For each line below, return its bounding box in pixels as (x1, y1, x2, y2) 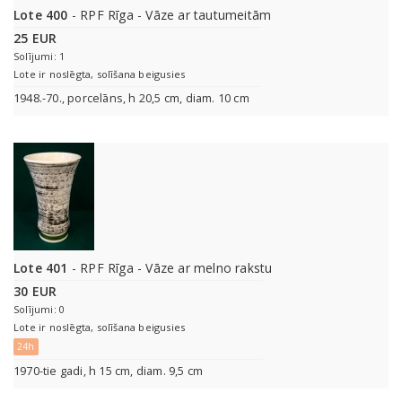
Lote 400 (13, 6, 68, 24)
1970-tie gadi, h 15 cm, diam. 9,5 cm (13, 363, 204, 380)
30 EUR (13, 283, 57, 301)
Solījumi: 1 (13, 49, 66, 64)
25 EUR (13, 30, 57, 48)
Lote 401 (13, 259, 68, 277)
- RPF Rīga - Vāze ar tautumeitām (67, 6, 272, 24)
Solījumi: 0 (13, 302, 66, 317)
